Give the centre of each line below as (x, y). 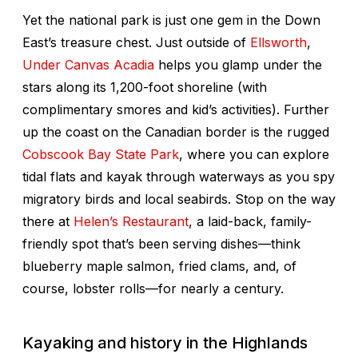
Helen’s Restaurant (131, 221)
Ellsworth (278, 42)
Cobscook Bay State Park (101, 154)
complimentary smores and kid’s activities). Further (176, 109)
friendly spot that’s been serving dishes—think (161, 243)
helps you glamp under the (238, 64)
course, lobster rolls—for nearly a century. (153, 288)
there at (48, 221)
